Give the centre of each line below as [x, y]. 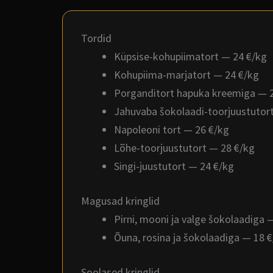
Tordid [96, 38]
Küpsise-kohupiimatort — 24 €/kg [190, 56]
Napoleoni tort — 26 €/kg [172, 129]
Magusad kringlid [120, 201]
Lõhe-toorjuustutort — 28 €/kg [184, 148]
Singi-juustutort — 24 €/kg [174, 166]
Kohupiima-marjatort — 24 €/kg [186, 75]
